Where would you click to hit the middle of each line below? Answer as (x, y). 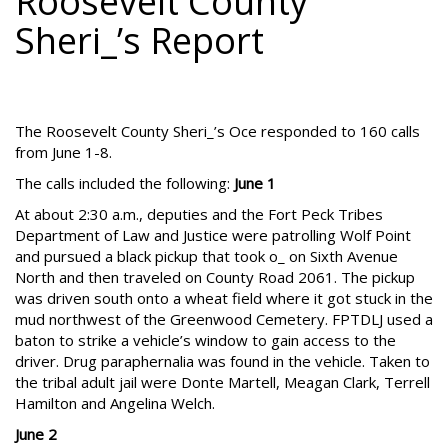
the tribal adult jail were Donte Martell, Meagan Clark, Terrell (222, 382)
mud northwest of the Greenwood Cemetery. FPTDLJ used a (224, 319)
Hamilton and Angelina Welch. (115, 403)
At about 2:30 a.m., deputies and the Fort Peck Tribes (199, 214)
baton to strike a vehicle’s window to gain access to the (205, 340)
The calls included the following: (124, 183)
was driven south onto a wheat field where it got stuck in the (224, 298)
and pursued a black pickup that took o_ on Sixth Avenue (206, 256)
